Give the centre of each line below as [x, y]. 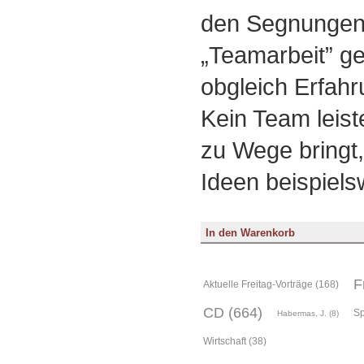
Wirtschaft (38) [234, 342]
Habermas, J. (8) [308, 314]
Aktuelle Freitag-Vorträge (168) [271, 285]
